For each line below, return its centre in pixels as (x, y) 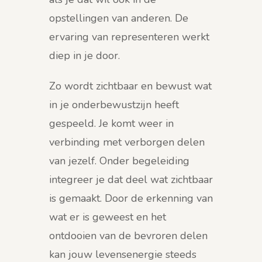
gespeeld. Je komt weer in (111, 124)
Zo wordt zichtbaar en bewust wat (130, 86)
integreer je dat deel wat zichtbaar (131, 180)
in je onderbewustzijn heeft (114, 105)
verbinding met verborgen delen (127, 142)
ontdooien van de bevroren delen (128, 236)
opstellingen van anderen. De (119, 18)
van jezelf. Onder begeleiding (119, 161)
